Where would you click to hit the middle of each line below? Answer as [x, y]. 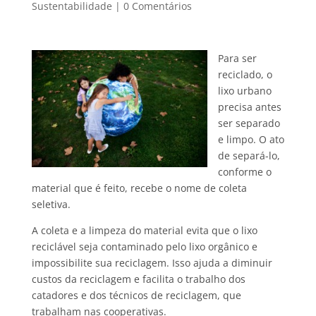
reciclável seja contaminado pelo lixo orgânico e [144, 247]
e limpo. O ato [251, 140]
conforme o [244, 172]
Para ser [237, 59]
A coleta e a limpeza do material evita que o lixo [144, 231]
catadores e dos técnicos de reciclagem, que [136, 296]
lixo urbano [244, 91]
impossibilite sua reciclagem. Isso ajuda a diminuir [152, 263]
